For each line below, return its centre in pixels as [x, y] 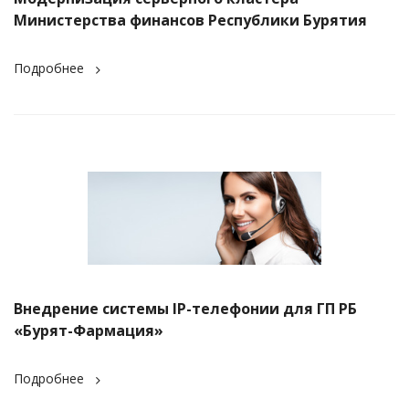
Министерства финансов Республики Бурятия [190, 20]
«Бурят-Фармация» [89, 331]
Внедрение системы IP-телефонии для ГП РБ [185, 309]
